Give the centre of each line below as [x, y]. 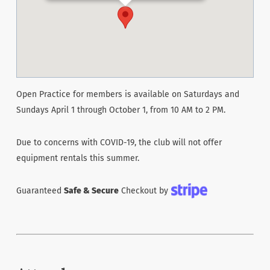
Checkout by [143, 191]
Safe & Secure [91, 191]
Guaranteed [40, 191]
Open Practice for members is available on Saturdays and [127, 94]
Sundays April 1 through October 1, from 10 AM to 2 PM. [121, 110]
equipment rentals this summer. [77, 158]
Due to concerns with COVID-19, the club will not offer [119, 143]
